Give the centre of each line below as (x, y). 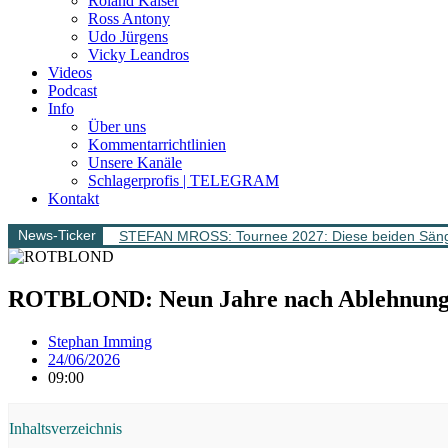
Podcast (72, 90)
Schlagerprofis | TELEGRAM (183, 180)
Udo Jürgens (128, 36)
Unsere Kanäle (135, 162)
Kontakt (73, 198)
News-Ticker (57, 235)
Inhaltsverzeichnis (65, 428)
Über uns (117, 126)
